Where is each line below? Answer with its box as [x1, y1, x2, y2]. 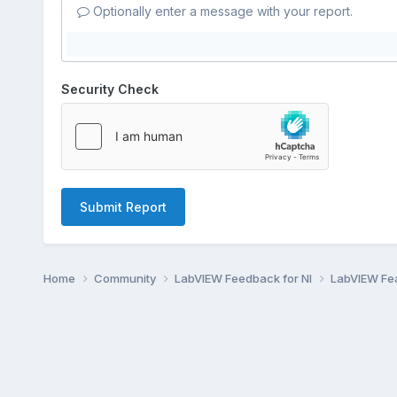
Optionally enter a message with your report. [89, 3, 353, 19]
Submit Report [79, 198, 167, 214]
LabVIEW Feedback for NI [174, 270, 315, 285]
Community [93, 270, 159, 285]
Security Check [60, 81, 159, 97]
